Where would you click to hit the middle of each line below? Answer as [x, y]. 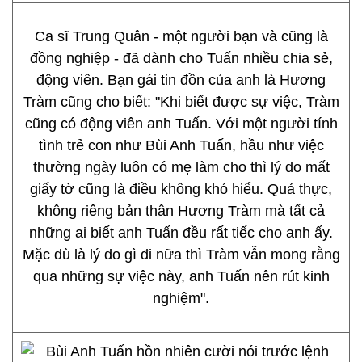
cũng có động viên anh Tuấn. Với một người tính [181, 124]
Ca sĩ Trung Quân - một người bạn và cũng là [181, 36]
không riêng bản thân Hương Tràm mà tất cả [181, 211]
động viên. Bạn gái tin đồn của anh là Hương [181, 80]
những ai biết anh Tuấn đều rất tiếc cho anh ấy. [181, 233]
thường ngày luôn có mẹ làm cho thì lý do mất [181, 167]
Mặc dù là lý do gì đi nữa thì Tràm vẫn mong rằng [181, 255]
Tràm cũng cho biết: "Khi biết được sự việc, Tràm [181, 102]
